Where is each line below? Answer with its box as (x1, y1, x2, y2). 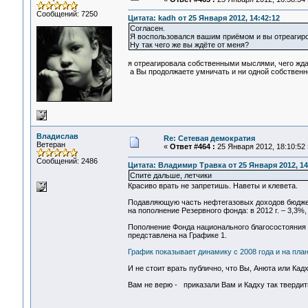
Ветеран (36, 140, 65, 148)
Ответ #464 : (169, 142, 215, 151)
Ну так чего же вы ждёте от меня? (129, 41, 249, 49)
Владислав (36, 132, 78, 140)
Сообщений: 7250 (36, 10, 98, 18)
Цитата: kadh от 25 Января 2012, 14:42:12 (127, 14, 280, 23)
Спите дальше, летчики (129, 171, 212, 180)
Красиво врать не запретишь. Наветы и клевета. (127, 181, 298, 190)
